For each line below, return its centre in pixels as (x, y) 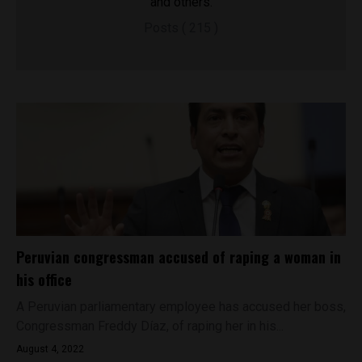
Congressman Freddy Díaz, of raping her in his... (150, 326)
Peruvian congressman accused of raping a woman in (179, 257)
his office (44, 280)
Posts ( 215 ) (181, 28)
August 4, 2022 (50, 349)
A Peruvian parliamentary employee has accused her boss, (181, 307)
